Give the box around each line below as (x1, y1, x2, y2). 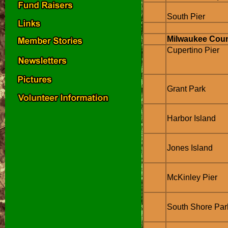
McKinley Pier (167, 173, 217, 182)
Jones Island (167, 144, 213, 152)
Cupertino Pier (167, 46, 219, 54)
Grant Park (167, 84, 206, 93)
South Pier (167, 12, 205, 21)
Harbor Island (167, 114, 216, 123)
